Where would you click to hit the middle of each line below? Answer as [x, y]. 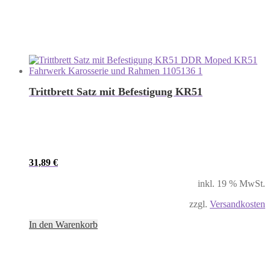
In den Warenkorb [63, 225]
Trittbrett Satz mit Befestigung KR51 [116, 92]
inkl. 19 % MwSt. [231, 184]
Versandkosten [237, 204]
